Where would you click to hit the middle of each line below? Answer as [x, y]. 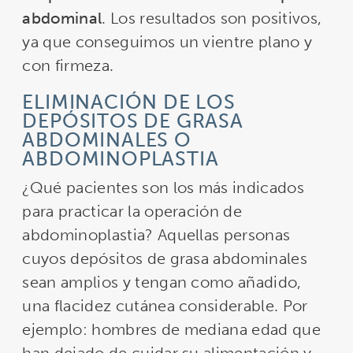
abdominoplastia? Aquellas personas [156, 235]
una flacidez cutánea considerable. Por [165, 306]
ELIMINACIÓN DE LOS [129, 102]
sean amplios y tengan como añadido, [162, 282]
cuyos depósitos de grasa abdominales [165, 259]
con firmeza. [68, 66]
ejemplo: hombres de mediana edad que [171, 330]
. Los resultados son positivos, [212, 19]
